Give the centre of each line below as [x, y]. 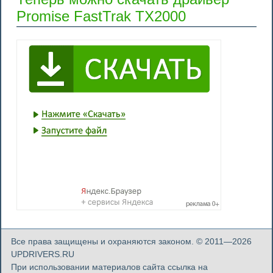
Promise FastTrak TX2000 [101, 16]
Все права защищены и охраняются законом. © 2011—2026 [131, 241]
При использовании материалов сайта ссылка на [109, 267]
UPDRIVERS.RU [43, 254]
